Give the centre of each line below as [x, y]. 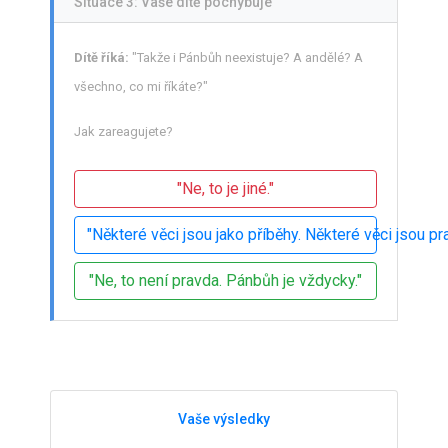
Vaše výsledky [224, 419]
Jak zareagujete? [123, 132]
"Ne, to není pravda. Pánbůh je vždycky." [225, 281]
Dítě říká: [101, 58]
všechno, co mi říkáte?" [141, 87]
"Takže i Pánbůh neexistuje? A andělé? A [246, 58]
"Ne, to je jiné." [225, 189]
